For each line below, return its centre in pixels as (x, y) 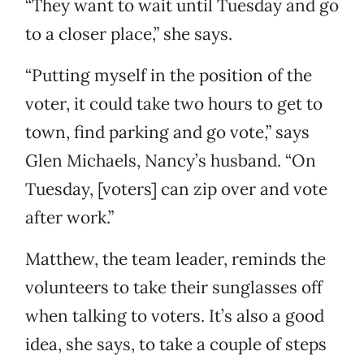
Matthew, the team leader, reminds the (175, 259)
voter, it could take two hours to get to (174, 104)
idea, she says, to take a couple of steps (176, 344)
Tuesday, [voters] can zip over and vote (176, 189)
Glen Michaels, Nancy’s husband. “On (171, 161)
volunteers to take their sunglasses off (174, 288)
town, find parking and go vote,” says (167, 132)
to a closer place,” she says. (129, 34)
